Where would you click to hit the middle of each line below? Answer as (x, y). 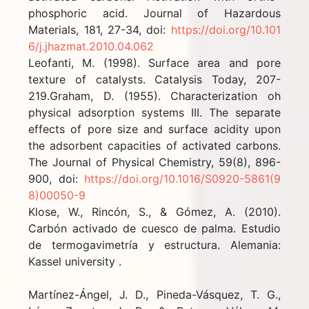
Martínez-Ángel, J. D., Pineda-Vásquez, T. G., (154, 294)
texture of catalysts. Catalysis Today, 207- (154, 79)
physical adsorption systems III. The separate (154, 112)
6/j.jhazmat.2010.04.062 (91, 46)
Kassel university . (75, 261)
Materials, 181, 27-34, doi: (100, 29)
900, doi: (56, 178)
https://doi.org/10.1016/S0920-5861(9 (182, 178)
